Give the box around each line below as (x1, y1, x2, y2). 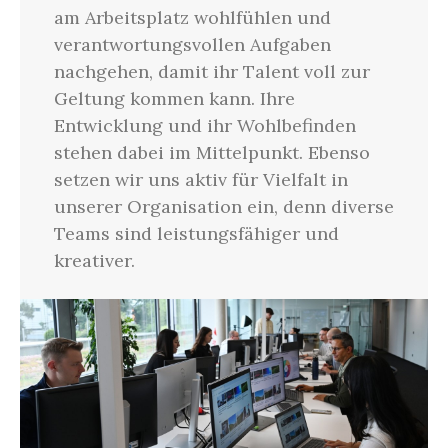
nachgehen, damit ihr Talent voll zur (53, 60, 370, 84)
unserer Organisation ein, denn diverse (53, 195, 394, 219)
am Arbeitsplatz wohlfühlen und (53, 6, 331, 30)
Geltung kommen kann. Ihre (53, 87, 295, 111)
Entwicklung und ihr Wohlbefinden (53, 114, 356, 138)
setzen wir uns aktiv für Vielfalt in (53, 168, 348, 192)
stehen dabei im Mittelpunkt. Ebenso (53, 141, 370, 165)
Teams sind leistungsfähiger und (53, 222, 339, 246)
